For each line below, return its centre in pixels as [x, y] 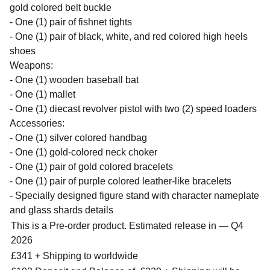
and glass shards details [61, 210]
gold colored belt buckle [61, 8]
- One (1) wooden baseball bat [74, 80]
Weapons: [31, 65]
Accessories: [37, 123]
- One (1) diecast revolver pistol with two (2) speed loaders [133, 109]
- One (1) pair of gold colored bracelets [91, 167]
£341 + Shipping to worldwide [74, 256]
